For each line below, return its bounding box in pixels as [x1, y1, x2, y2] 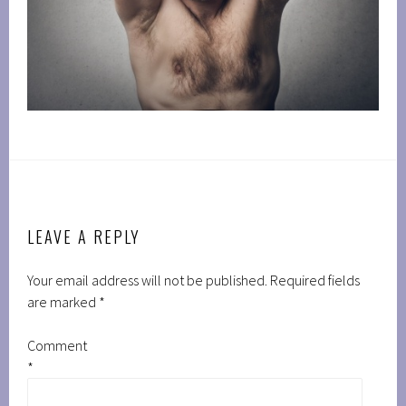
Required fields [270, 271, 361, 290]
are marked [27, 293, 100, 312]
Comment [27, 336, 88, 355]
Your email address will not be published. [27, 271, 268, 290]
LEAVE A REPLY [27, 225, 141, 249]
